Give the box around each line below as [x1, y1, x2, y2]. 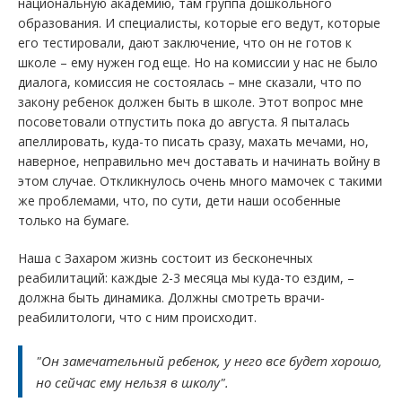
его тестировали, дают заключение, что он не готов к [18, 34, 352, 51]
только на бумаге [18, 212, 127, 229]
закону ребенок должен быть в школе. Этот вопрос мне [18, 93, 363, 110]
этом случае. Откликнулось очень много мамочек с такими [18, 172, 382, 189]
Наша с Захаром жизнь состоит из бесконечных [18, 249, 312, 267]
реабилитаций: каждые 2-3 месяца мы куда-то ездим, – [18, 269, 354, 286]
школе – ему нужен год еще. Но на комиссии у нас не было [18, 54, 378, 71]
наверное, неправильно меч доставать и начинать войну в [18, 153, 380, 170]
